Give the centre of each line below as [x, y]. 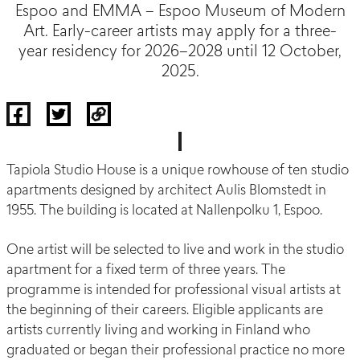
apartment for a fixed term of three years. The [146, 271]
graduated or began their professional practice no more [176, 351]
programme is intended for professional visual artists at [174, 291]
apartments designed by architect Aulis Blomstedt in [166, 191]
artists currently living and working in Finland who [158, 331]
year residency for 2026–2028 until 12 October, [180, 53]
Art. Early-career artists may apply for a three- [180, 33]
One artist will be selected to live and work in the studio [175, 251]
